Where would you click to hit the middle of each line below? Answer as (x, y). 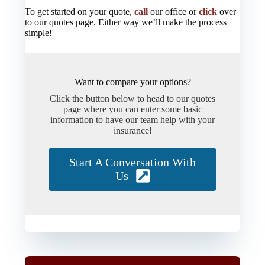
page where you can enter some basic (132, 109)
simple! (39, 33)
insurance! (132, 131)
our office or (174, 12)
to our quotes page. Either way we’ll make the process (126, 22)
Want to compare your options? (132, 82)
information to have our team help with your (132, 120)
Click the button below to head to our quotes (132, 99)
